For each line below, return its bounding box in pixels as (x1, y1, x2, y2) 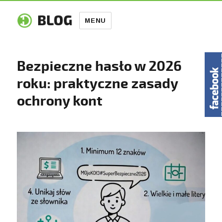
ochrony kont (17, 92, 103, 110)
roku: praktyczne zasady (17, 74, 178, 93)
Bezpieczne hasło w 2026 (17, 57, 182, 75)
